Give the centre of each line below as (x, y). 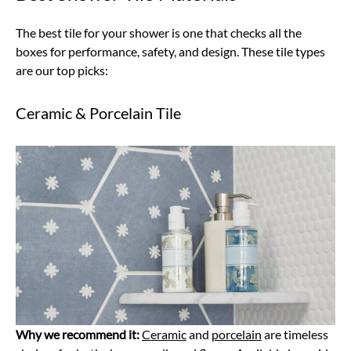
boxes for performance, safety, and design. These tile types (170, 51)
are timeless (295, 334)
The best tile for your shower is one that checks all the (159, 32)
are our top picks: (63, 70)
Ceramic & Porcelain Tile (98, 112)
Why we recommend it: (79, 334)
